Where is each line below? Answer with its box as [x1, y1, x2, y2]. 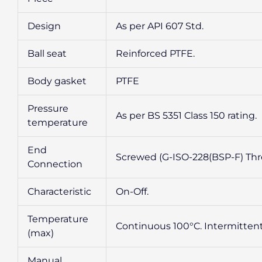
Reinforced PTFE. [116, 47, 195, 59]
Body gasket [27, 75, 87, 87]
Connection [27, 158, 82, 170]
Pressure [27, 102, 68, 114]
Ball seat [27, 47, 67, 59]
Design [27, 20, 61, 32]
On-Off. [116, 185, 149, 197]
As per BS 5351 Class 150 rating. [116, 109, 257, 121]
